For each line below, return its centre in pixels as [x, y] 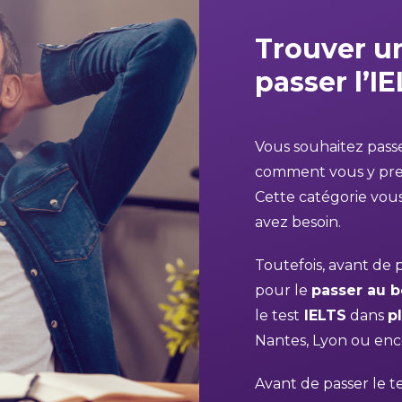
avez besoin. [298, 222]
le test [277, 315]
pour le [283, 290]
